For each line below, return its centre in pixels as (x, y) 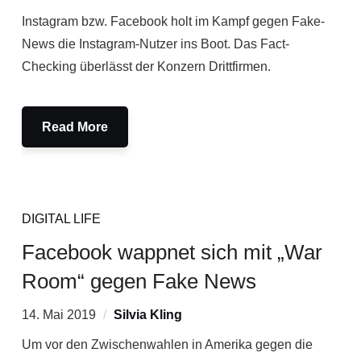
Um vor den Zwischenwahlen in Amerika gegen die (167, 344)
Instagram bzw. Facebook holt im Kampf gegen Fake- (173, 21)
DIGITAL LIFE (61, 219)
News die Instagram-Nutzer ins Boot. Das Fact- (155, 44)
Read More (75, 127)
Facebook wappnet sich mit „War (172, 252)
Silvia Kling (147, 315)
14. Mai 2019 (58, 315)
